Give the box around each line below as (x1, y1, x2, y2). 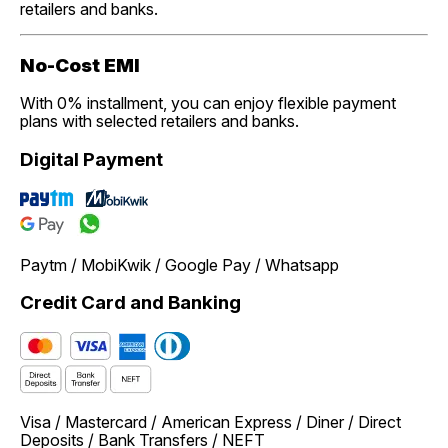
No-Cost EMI (20, 53, 140, 77)
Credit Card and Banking (20, 291, 241, 315)
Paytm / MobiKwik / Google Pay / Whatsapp (20, 254, 339, 275)
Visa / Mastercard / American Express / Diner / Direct (20, 412, 401, 433)
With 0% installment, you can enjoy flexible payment (20, 93, 396, 114)
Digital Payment (20, 148, 163, 172)
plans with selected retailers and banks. (20, 111, 299, 132)
